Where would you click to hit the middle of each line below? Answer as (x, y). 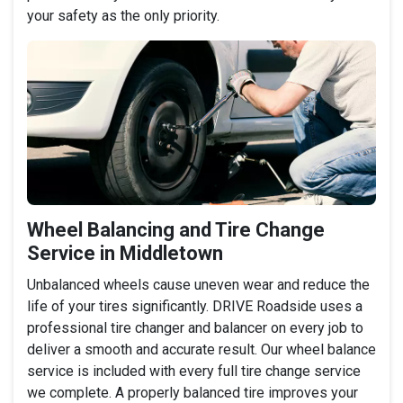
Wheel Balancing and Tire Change (176, 229)
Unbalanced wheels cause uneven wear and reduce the (198, 284)
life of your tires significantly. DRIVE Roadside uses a (195, 306)
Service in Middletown (125, 253)
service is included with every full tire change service (194, 371)
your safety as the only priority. (123, 15)
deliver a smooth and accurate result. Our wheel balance (201, 349)
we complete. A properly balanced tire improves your (193, 392)
